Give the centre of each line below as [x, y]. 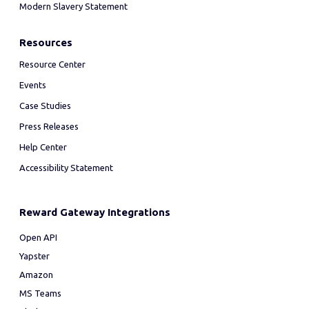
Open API [38, 237]
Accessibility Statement [66, 168]
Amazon [36, 275]
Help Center [43, 147]
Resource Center [52, 64]
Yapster [34, 256]
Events [33, 85]
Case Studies [45, 106]
